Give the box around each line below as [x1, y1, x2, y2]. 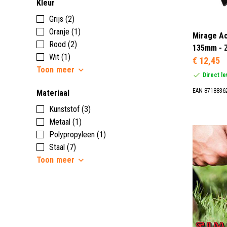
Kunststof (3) [49, 104, 91, 114]
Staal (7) [49, 142, 76, 152]
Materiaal [36, 88, 69, 98]
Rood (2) [49, 39, 77, 49]
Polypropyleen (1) [49, 129, 106, 139]
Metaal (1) [49, 117, 82, 127]
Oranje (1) [49, 26, 81, 36]
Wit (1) [49, 52, 70, 62]
